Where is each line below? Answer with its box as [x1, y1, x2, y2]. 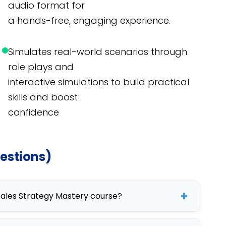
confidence [8, 106, 59, 119]
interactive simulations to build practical [8, 76, 189, 89]
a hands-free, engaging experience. [8, 14, 171, 27]
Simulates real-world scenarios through [8, 45, 187, 59]
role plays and [8, 61, 74, 74]
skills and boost [8, 91, 78, 104]
